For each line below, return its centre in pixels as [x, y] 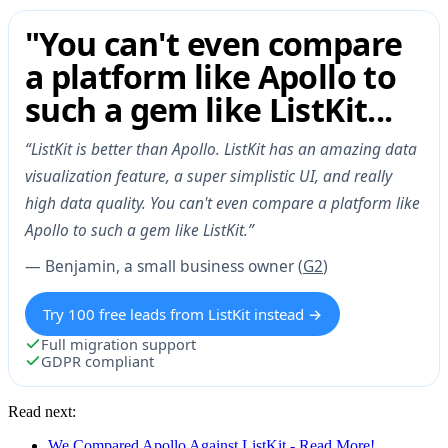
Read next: [42, 411]
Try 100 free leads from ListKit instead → [182, 313]
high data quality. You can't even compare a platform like [222, 202]
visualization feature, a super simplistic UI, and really [208, 175]
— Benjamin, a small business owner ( [164, 265]
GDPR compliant [97, 360]
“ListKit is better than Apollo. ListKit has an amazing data [221, 148]
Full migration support [118, 343]
